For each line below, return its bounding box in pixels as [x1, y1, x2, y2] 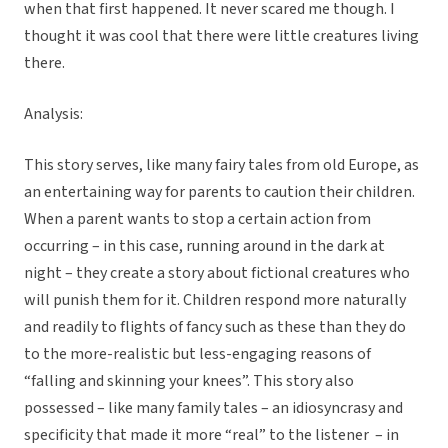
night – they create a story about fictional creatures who [24, 262, 410, 285]
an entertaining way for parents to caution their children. [24, 181, 415, 204]
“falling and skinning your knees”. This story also [24, 370, 354, 393]
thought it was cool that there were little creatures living [24, 25, 419, 48]
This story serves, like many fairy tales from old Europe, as [24, 154, 419, 177]
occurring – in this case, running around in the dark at [24, 235, 385, 258]
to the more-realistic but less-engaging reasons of [24, 343, 371, 366]
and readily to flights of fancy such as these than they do [24, 316, 406, 339]
